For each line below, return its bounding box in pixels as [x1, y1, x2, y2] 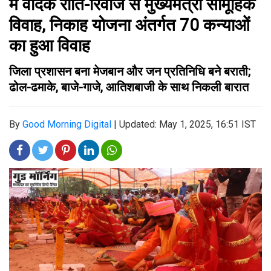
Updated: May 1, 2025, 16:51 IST [119, 119, 256, 130]
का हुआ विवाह [9, 36, 90, 56]
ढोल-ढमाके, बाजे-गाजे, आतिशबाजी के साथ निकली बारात [9, 80, 252, 94]
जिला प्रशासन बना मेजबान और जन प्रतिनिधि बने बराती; [9, 64, 250, 79]
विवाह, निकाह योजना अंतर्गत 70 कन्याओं [9, 15, 250, 35]
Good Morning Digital [22, 119, 111, 130]
